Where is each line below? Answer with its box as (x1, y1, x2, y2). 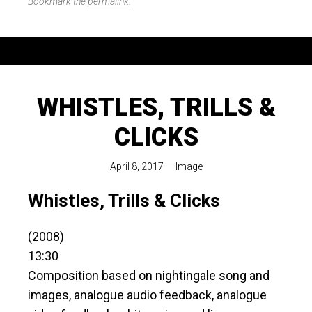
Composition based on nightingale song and (28, 268, 270, 283)
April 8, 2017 (109, 161, 164, 173)
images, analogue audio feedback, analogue (28, 288, 267, 303)
